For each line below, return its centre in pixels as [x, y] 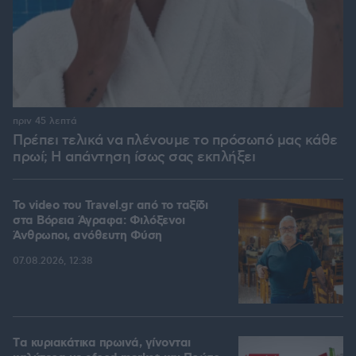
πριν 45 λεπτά [45, 122]
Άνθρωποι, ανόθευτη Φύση [87, 236]
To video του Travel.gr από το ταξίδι [110, 206]
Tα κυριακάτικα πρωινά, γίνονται [102, 344]
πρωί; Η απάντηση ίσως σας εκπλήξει [134, 158]
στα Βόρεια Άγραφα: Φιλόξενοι [99, 221]
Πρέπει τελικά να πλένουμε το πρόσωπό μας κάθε [175, 141]
